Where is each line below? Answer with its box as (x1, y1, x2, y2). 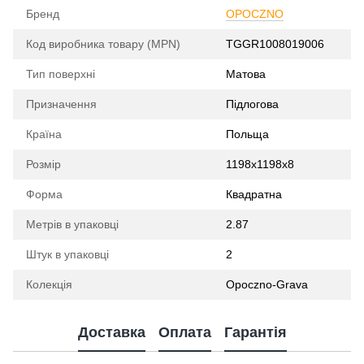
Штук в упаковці (26, 248, 109, 261)
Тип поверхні (26, 67, 95, 80)
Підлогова (226, 97, 279, 110)
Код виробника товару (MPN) (26, 37, 180, 50)
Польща (226, 128, 269, 141)
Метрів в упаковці (26, 218, 119, 231)
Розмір (26, 158, 61, 171)
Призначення (26, 97, 97, 110)
